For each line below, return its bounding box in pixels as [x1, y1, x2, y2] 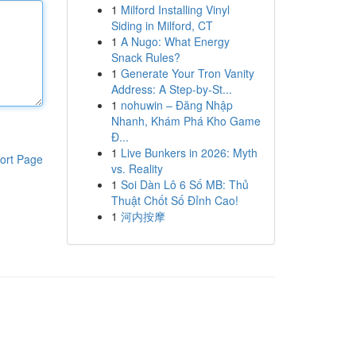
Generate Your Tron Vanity [120, 65, 254, 81]
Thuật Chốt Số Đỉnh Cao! [110, 192, 238, 208]
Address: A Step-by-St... [110, 81, 232, 97]
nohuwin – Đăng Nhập [120, 97, 233, 113]
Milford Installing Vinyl [120, 2, 230, 17]
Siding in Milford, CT [110, 17, 213, 33]
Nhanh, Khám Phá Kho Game [110, 113, 261, 129]
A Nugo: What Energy [120, 33, 230, 49]
